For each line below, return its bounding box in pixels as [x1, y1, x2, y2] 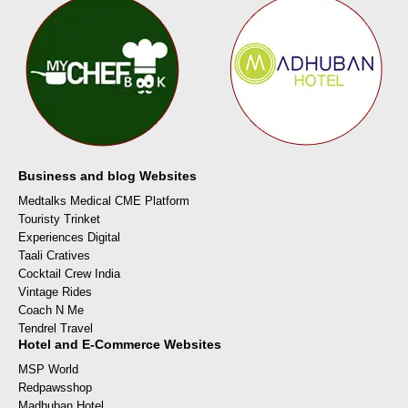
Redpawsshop [18, 380, 92, 394]
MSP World [18, 362, 78, 376]
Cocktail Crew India [18, 266, 120, 280]
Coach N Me [18, 302, 84, 317]
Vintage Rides [18, 284, 92, 299]
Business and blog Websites [18, 168, 197, 183]
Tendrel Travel [18, 321, 93, 335]
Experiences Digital [18, 229, 120, 244]
